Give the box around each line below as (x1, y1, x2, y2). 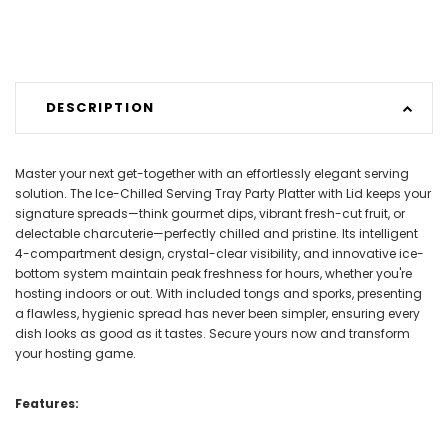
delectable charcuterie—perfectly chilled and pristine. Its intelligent (15, 224, 418, 242)
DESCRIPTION (45, 98, 155, 118)
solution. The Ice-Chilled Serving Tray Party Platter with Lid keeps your (15, 184, 431, 202)
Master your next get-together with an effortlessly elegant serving (15, 164, 409, 182)
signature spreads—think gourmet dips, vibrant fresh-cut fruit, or (15, 204, 405, 222)
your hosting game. (15, 344, 136, 362)
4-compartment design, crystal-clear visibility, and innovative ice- (15, 244, 424, 262)
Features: (15, 394, 79, 412)
